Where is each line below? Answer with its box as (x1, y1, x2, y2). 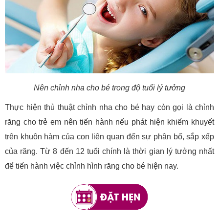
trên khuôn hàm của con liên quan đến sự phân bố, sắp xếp (5, 132, 214, 141)
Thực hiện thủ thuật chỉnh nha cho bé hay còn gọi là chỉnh (5, 103, 214, 112)
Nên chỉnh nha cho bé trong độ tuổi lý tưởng (34, 84, 185, 92)
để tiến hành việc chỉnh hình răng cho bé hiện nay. (5, 162, 178, 171)
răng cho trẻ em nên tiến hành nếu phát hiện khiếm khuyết (5, 118, 214, 127)
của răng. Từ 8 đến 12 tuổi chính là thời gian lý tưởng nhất (5, 147, 214, 156)
